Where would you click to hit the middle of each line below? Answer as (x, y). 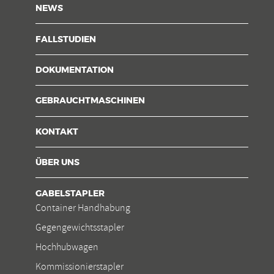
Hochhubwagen (67, 247)
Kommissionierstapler (80, 266)
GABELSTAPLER (70, 194)
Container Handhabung (83, 208)
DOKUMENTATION (75, 71)
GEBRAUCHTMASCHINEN (90, 101)
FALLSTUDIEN (66, 39)
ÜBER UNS (57, 163)
